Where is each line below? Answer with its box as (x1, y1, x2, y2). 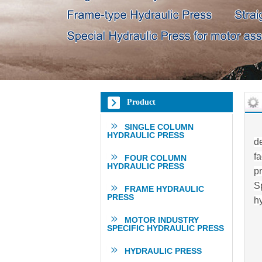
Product (126, 98, 156, 106)
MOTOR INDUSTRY (124, 215, 199, 225)
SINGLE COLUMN (124, 122, 194, 132)
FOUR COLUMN (124, 153, 187, 163)
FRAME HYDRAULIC (124, 184, 204, 194)
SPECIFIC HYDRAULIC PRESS (106, 223, 224, 233)
